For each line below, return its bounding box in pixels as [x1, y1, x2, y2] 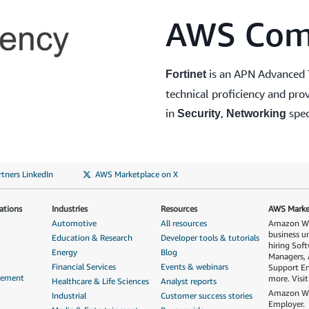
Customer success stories [161, 290, 252, 301]
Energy [52, 247, 77, 258]
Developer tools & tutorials [161, 232, 259, 243]
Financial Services [52, 261, 116, 272]
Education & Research [52, 232, 132, 243]
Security [177, 108, 221, 120]
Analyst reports [161, 276, 217, 287]
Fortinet [166, 68, 206, 81]
